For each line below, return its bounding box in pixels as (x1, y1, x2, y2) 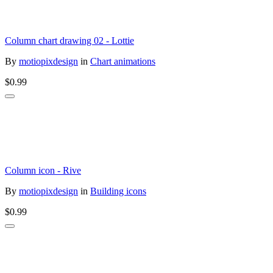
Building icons (90, 185, 146, 196)
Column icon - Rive (5, 165, 81, 175)
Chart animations (90, 55, 155, 66)
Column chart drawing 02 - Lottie (5, 35, 134, 46)
